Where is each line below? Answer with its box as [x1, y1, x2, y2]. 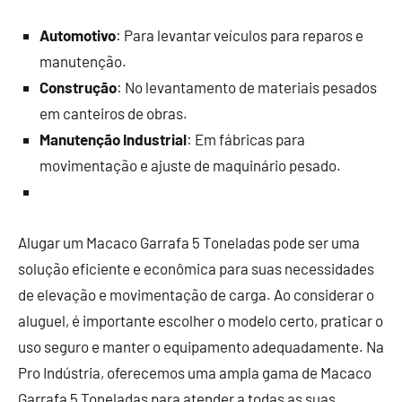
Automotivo [39, 26, 116, 45]
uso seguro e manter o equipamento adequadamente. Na [18, 337, 384, 356]
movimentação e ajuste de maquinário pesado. [39, 156, 341, 175]
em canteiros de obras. [39, 104, 188, 123]
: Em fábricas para [187, 130, 305, 149]
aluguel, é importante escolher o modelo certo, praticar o [18, 311, 383, 330]
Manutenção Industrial [39, 130, 187, 149]
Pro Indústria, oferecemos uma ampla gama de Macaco [18, 363, 371, 382]
